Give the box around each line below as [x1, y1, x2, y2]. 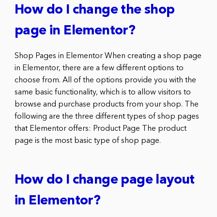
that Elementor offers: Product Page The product [15, 124, 186, 133]
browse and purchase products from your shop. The [15, 100, 199, 108]
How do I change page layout [15, 173, 195, 187]
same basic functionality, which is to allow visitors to [15, 88, 191, 96]
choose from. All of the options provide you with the [15, 76, 196, 84]
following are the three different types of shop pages [15, 112, 199, 121]
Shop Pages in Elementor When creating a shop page [15, 52, 201, 60]
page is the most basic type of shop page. [15, 137, 161, 145]
